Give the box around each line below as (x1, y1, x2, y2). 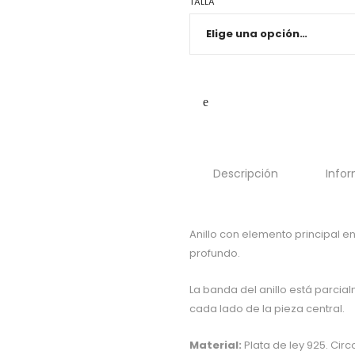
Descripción (213, 166, 278, 181)
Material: (189, 338, 242, 353)
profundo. (189, 246, 240, 261)
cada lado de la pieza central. (189, 301, 345, 316)
